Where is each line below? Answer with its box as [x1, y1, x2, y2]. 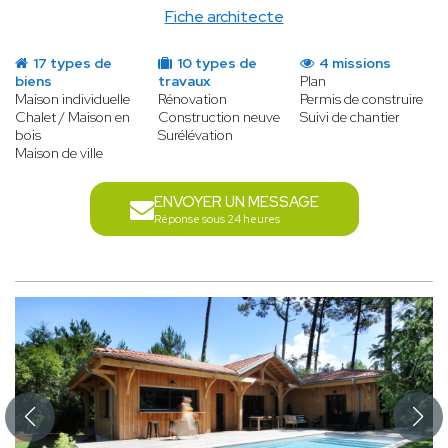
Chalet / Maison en [15, 108, 130, 127]
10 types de [173, 54, 257, 73]
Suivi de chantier [300, 108, 401, 127]
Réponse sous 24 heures [153, 212, 280, 227]
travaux [157, 72, 210, 91]
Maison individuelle [15, 90, 130, 109]
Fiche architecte [164, 6, 284, 28]
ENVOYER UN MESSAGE [153, 192, 319, 213]
